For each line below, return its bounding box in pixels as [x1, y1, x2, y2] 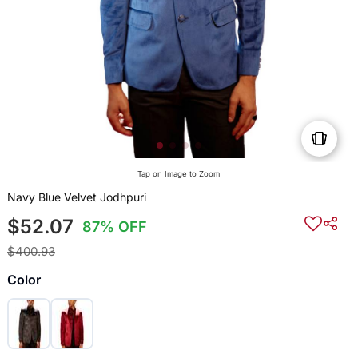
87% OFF [82, 218, 148, 236]
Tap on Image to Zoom [137, 169, 221, 179]
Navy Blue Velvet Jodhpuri [6, 190, 146, 205]
